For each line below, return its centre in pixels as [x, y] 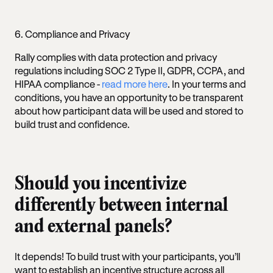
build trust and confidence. [72, 124]
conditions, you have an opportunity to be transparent [129, 97]
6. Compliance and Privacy [72, 34]
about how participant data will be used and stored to [129, 111]
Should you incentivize [101, 184]
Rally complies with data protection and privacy [116, 57]
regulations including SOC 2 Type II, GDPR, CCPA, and [130, 70]
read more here [135, 84]
